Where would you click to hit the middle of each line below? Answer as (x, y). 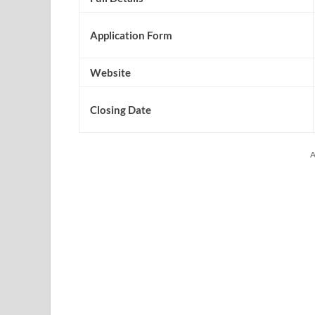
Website (110, 72)
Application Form (131, 35)
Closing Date (121, 109)
